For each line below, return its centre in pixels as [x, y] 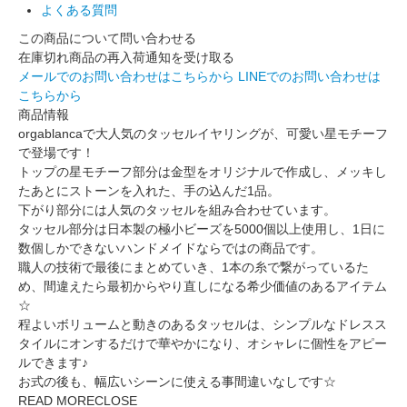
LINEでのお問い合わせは [309, 76]
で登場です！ [56, 152]
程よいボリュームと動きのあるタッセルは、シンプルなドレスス [203, 324]
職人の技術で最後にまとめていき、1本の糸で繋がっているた [194, 267]
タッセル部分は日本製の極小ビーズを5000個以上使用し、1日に [202, 228]
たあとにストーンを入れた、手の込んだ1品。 [149, 190]
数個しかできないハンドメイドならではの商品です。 [171, 248]
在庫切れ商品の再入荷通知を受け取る [126, 57]
